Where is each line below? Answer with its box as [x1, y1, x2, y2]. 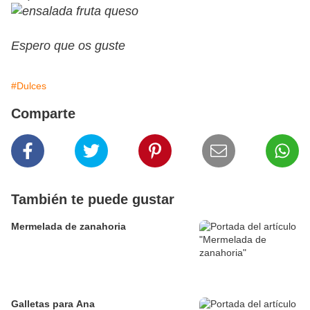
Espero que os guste [11, 39, 125, 53]
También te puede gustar [11, 192, 174, 208]
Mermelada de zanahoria [11, 221, 126, 232]
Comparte [11, 106, 75, 122]
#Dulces [11, 80, 46, 92]
